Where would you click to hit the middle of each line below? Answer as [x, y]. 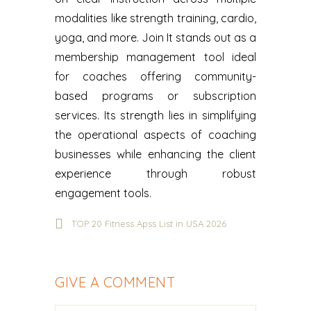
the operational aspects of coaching [155, 135]
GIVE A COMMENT [115, 282]
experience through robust [155, 174]
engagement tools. [103, 193]
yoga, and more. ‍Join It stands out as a [155, 37]
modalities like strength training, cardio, [155, 18]
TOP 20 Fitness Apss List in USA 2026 [149, 224]
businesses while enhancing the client [155, 154]
